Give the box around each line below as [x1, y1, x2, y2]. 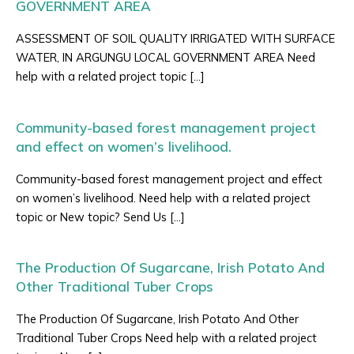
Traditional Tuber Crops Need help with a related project [16, 330, 317, 346]
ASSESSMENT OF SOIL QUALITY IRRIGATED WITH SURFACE [16, 31, 335, 47]
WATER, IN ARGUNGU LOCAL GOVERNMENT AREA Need [16, 50, 315, 66]
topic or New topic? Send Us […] [16, 209, 185, 224]
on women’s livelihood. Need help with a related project [16, 190, 311, 205]
